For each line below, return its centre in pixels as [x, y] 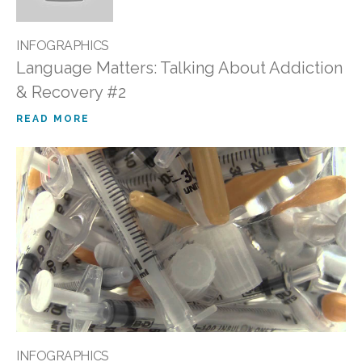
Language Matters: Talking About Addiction [179, 67]
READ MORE [53, 118]
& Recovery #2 [71, 92]
